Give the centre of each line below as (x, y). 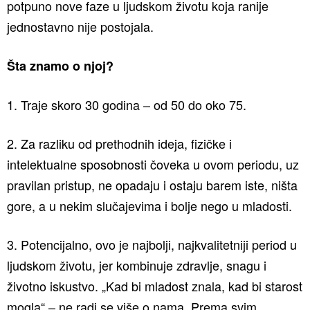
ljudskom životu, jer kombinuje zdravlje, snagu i (137, 265)
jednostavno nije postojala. (80, 26)
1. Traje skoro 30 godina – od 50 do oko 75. (127, 104)
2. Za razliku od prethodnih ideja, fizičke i (119, 143)
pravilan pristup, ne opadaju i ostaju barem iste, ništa (152, 185)
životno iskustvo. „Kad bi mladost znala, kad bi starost (155, 286)
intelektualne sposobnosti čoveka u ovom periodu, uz (153, 164)
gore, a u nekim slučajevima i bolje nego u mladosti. (149, 206)
